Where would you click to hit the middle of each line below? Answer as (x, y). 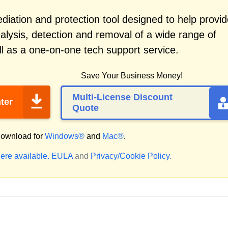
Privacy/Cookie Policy (130, 156)
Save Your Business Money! (132, 76)
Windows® (65, 136)
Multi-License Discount (122, 97)
